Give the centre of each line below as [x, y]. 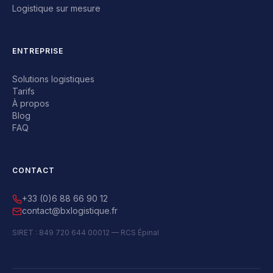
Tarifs [23, 91]
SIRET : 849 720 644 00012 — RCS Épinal [86, 232]
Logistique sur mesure [56, 8]
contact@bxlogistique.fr [70, 211]
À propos [31, 103]
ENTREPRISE [38, 51]
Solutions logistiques [53, 79]
